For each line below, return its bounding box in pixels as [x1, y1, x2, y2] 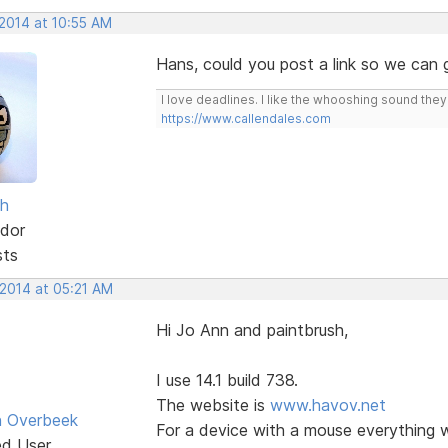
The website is [155, 394, 270, 415]
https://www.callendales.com [160, 110, 331, 126]
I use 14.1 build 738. [155, 369, 298, 390]
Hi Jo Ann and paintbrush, [155, 319, 348, 340]
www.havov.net [269, 394, 386, 415]
